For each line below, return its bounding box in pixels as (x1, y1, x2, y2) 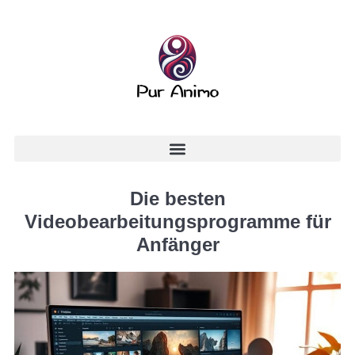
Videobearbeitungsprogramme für (24, 211, 331, 232)
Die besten (129, 188, 226, 209)
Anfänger (136, 234, 219, 255)
